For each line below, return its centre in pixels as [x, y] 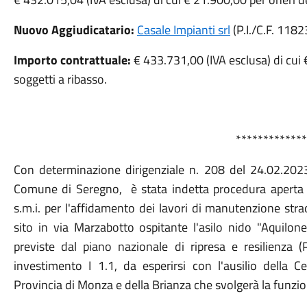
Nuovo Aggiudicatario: [75, 30]
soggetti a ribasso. [60, 79]
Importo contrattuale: [72, 60]
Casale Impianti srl [183, 30]
